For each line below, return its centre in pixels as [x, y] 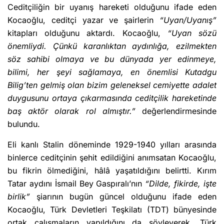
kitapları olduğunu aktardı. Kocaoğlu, [84, 33]
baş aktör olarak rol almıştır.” [75, 111]
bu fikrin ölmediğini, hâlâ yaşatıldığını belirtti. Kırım [112, 171]
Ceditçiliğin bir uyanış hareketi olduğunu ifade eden [112, 7]
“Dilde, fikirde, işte [181, 184]
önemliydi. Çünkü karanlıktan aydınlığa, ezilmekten [112, 46]
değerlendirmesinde [179, 111]
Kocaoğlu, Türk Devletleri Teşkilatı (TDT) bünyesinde [112, 210]
